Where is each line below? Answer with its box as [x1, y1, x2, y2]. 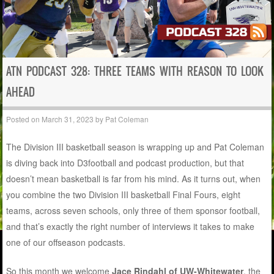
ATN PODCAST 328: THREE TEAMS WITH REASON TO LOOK [6, 63, 264, 80]
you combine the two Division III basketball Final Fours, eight [6, 188, 241, 201]
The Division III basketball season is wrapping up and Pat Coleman [6, 140, 265, 153]
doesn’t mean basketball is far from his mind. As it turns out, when [6, 172, 261, 185]
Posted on [6, 113, 42, 124]
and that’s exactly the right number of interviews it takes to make [6, 220, 255, 232]
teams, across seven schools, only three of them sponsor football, [6, 204, 261, 217]
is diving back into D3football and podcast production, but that [6, 156, 245, 169]
